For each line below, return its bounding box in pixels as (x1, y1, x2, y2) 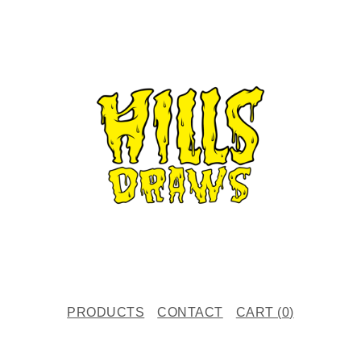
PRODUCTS (67, 305, 145, 319)
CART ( (235, 305, 282, 319)
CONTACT (157, 305, 223, 319)
